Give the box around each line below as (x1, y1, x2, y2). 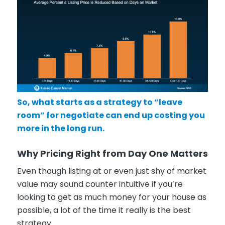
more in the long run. (17, 122, 104, 134)
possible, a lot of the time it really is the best (17, 204, 191, 216)
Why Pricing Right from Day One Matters (17, 147, 208, 160)
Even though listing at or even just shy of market (17, 165, 206, 177)
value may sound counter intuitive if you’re (17, 178, 183, 190)
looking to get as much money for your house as (17, 191, 206, 203)
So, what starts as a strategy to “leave (17, 96, 182, 108)
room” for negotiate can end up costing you (17, 109, 205, 121)
